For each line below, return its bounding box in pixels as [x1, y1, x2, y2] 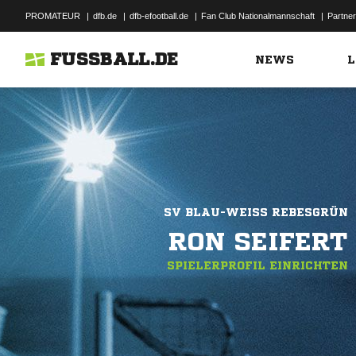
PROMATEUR [25, 11, 80, 21]
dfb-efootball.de [130, 11, 188, 21]
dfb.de [93, 11, 117, 21]
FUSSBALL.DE [50, 51, 179, 68]
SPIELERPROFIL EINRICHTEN [167, 260, 348, 271]
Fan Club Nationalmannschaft [201, 11, 315, 21]
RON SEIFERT [168, 229, 348, 254]
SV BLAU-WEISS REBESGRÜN [164, 207, 339, 218]
